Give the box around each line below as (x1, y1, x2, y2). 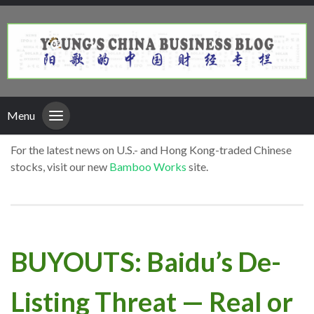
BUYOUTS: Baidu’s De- (11, 245, 281, 278)
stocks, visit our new (11, 160, 109, 174)
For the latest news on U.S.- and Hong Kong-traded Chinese (11, 143, 292, 157)
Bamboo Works (109, 160, 186, 174)
